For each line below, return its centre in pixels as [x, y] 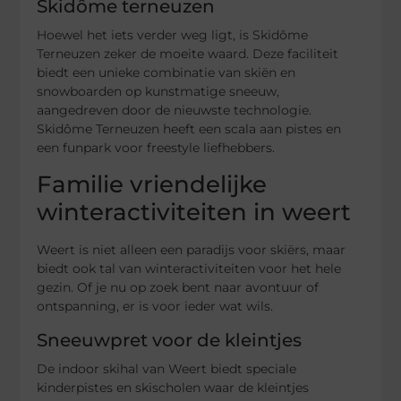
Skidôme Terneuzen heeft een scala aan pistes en [189, 129]
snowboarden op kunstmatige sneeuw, [158, 92]
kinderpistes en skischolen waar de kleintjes [173, 387]
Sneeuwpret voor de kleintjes [170, 340]
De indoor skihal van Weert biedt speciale [167, 368]
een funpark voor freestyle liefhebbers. [156, 148]
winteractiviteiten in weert [194, 212]
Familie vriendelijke [152, 184]
